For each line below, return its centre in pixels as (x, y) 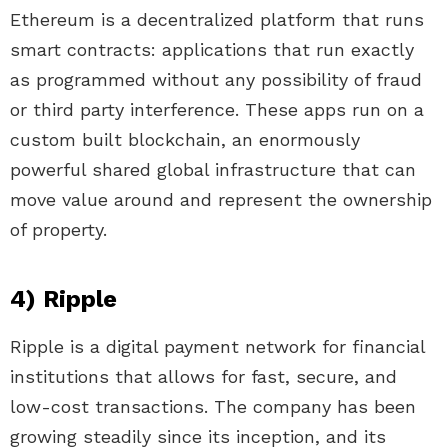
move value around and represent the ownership (221, 200)
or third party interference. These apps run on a (217, 110)
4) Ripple (63, 299)
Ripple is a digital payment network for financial (217, 347)
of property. (58, 230)
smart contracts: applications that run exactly (212, 50)
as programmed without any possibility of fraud (216, 80)
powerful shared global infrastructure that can (213, 170)
